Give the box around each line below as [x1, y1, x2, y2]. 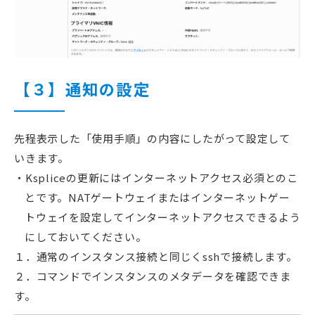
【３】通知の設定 [14, 77, 150, 101]
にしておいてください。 [25, 229, 147, 245]
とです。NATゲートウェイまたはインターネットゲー [25, 190, 290, 205]
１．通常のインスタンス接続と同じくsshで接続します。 [14, 249, 297, 264]
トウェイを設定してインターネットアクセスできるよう [25, 210, 301, 225]
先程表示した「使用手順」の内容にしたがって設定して [14, 131, 290, 146]
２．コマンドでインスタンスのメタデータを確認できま [14, 269, 291, 284]
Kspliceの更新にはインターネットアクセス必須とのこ [25, 170, 298, 186]
